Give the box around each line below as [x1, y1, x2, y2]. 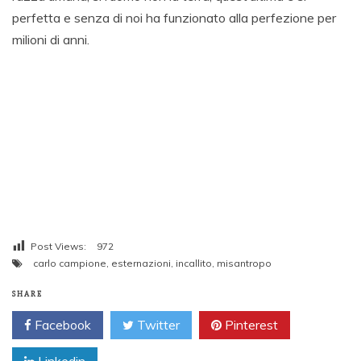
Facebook [31, 317, 91, 334]
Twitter [134, 317, 180, 334]
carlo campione [33, 257, 106, 270]
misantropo [217, 257, 272, 270]
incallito [176, 257, 212, 270]
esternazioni [111, 257, 171, 270]
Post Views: [31, 240, 86, 253]
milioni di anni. [12, 31, 89, 48]
